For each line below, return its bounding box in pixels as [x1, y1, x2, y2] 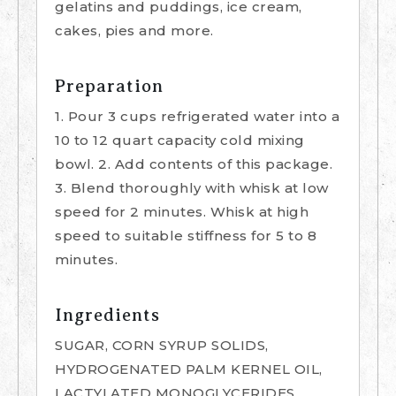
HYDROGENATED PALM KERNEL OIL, [55, 361, 323, 378]
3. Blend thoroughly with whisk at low [55, 179, 329, 197]
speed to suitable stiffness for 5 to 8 [55, 227, 316, 245]
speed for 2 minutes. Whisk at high [55, 203, 308, 221]
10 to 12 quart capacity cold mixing [55, 132, 305, 149]
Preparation [55, 76, 164, 97]
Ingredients [55, 305, 160, 326]
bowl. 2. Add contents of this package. [55, 156, 332, 173]
